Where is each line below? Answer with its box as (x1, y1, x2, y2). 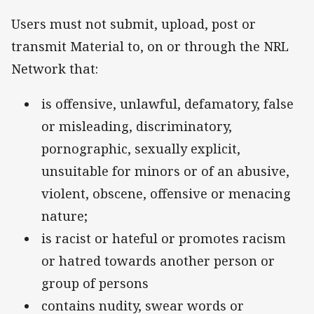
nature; (41, 207, 88, 225)
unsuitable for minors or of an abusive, (41, 163, 289, 180)
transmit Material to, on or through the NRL (11, 38, 289, 55)
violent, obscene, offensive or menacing (41, 185, 291, 203)
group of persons (41, 275, 149, 292)
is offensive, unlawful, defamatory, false (41, 95, 294, 113)
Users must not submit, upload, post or (11, 15, 256, 33)
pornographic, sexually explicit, (41, 140, 240, 158)
